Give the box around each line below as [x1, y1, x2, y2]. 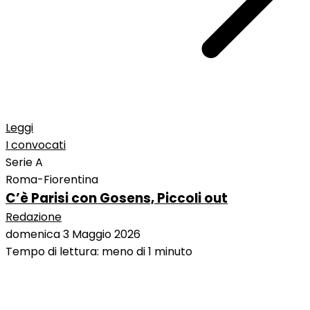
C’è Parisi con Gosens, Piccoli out [6, 189, 228, 208]
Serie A [6, 154, 43, 171]
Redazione [6, 209, 62, 226]
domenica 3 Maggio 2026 [6, 226, 140, 243]
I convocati [6, 137, 66, 154]
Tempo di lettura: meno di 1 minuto [6, 244, 192, 260]
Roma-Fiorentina [6, 172, 98, 188]
